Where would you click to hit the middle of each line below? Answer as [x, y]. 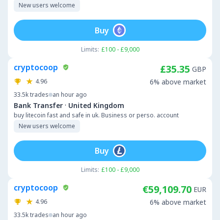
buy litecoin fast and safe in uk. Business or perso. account [96, 115]
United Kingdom [96, 105]
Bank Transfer [38, 105]
